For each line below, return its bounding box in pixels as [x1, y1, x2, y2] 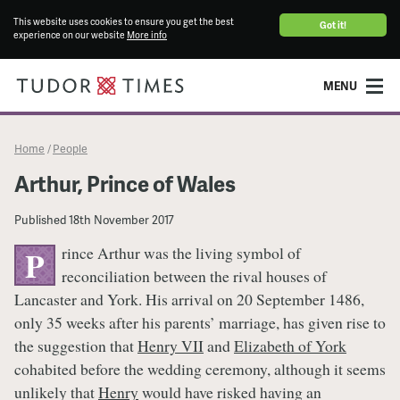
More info [127, 29, 167, 42]
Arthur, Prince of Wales [14, 168, 236, 198]
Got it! [320, 19, 346, 31]
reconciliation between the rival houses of [61, 265, 327, 287]
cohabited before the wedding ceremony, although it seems [14, 358, 386, 380]
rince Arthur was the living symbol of [61, 242, 301, 264]
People [53, 139, 87, 156]
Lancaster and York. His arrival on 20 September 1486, [14, 288, 364, 311]
